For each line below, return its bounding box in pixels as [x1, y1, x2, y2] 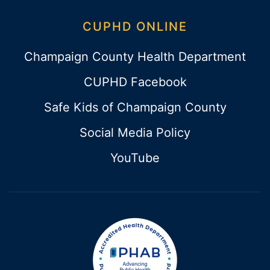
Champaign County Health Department [24, 49, 246, 64]
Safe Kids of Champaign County [43, 99, 227, 115]
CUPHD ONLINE [83, 19, 187, 34]
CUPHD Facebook [83, 74, 187, 89]
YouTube [110, 150, 160, 165]
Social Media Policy [80, 125, 190, 140]
